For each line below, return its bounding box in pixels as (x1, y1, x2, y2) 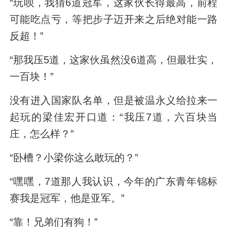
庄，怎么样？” (9, 128, 74, 140)
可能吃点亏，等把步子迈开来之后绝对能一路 (9, 14, 218, 25)
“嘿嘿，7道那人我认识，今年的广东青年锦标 (9, 176, 218, 187)
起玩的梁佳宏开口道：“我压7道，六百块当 (9, 111, 218, 123)
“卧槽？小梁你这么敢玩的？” (9, 152, 138, 164)
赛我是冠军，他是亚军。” (9, 193, 125, 204)
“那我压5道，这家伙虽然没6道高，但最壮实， (9, 54, 218, 66)
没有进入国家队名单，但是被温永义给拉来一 (9, 95, 218, 106)
